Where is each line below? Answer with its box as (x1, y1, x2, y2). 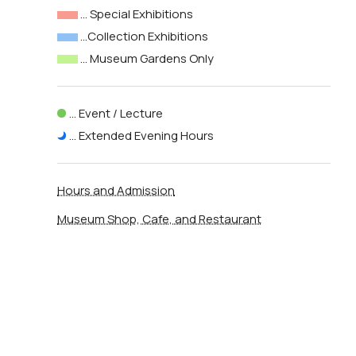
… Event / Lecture (69, 104, 163, 122)
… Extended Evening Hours (69, 126, 214, 144)
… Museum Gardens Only (80, 49, 215, 67)
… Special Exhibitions (80, 6, 194, 23)
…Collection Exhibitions (80, 28, 209, 44)
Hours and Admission (57, 181, 175, 199)
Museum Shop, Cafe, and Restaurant (57, 210, 261, 227)
